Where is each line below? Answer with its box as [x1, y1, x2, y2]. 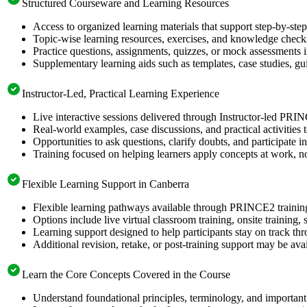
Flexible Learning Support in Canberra [22, 177, 189, 190]
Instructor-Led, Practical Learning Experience [22, 87, 219, 99]
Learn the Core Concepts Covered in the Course [22, 268, 230, 280]
